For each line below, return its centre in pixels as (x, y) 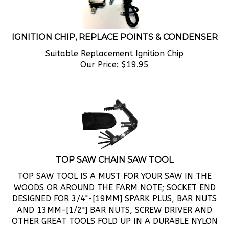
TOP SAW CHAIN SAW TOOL (114, 148)
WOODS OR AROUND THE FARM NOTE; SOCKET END (114, 176)
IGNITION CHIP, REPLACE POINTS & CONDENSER (114, 26)
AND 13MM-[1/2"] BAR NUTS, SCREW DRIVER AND (114, 199)
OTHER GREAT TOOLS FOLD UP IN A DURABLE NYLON (114, 210)
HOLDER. (114, 221)
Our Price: (99, 53)
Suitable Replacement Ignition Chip (114, 42)
